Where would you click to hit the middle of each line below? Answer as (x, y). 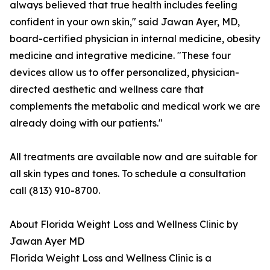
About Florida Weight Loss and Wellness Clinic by (124, 224)
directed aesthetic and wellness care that (107, 89)
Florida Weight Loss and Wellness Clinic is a (111, 258)
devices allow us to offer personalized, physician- (124, 73)
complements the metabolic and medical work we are (135, 106)
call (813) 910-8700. (55, 191)
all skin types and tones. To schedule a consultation (128, 174)
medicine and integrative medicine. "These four (120, 56)
